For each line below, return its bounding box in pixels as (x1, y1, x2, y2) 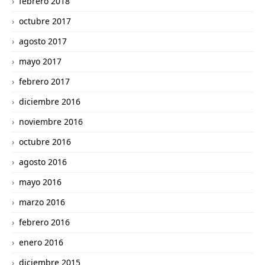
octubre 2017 (19, 15, 71, 27)
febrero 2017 (19, 76, 70, 87)
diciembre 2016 (19, 96, 80, 107)
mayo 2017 (19, 56, 62, 67)
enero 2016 (19, 237, 63, 248)
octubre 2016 (19, 136, 71, 147)
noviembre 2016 (19, 116, 83, 127)
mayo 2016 (19, 176, 62, 188)
